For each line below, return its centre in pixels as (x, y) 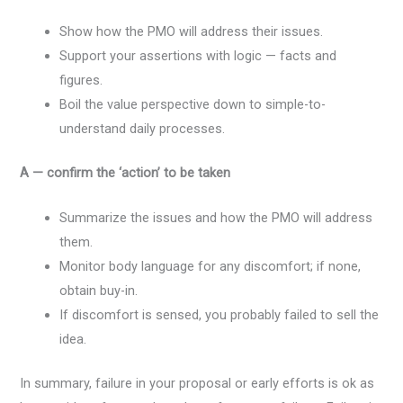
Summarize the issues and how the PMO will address (216, 218)
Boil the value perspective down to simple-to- (193, 105)
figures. (81, 81)
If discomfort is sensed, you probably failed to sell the (219, 315)
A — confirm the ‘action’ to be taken (125, 173)
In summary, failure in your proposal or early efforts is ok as (197, 384)
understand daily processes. (143, 129)
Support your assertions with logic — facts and (198, 56)
